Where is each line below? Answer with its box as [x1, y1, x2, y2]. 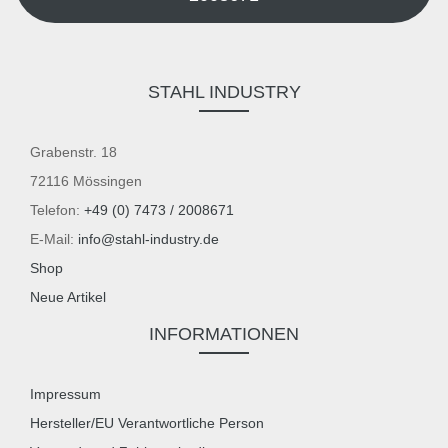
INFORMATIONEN [149, 323, 299, 344]
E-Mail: [30, 230, 78, 247]
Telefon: [30, 201, 84, 218]
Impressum [30, 385, 101, 402]
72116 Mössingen [30, 172, 142, 189]
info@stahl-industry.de [78, 230, 219, 247]
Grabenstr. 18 [30, 143, 117, 160]
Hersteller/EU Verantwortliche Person [30, 414, 264, 431]
